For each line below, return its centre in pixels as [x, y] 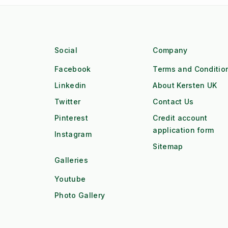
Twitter [68, 101]
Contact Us [173, 101]
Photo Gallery [80, 195]
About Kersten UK [185, 85]
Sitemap [168, 146]
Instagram [73, 134]
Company [170, 50]
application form [183, 130]
